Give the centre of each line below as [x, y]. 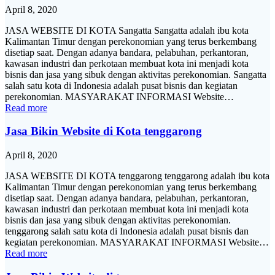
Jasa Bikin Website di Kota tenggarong [103, 131]
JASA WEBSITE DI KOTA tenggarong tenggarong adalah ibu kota [137, 176]
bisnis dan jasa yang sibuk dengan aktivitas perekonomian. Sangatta [136, 74]
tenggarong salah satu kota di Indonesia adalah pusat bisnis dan [127, 231]
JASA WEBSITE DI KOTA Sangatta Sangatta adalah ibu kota [127, 30]
